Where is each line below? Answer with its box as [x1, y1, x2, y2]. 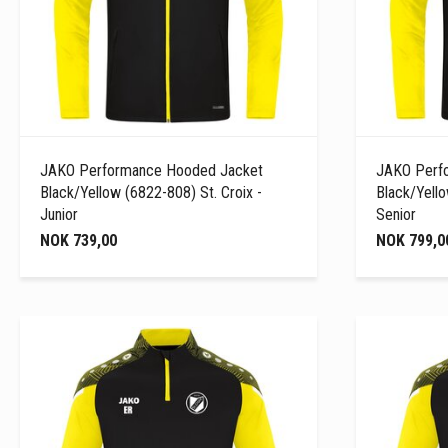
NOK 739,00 [40, 230, 117, 250]
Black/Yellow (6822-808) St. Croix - [40, 182, 262, 202]
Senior [375, 204, 416, 224]
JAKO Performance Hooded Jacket [40, 160, 263, 180]
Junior [40, 204, 78, 224]
